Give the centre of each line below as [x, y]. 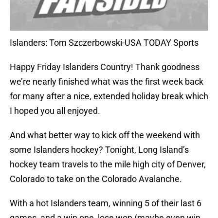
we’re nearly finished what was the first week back [107, 82]
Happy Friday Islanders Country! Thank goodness [105, 67]
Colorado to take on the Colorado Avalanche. [96, 179]
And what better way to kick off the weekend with [105, 135]
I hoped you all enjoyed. [55, 111]
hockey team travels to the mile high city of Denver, [108, 164]
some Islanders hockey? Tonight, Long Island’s [99, 150]
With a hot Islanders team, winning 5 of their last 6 [106, 203]
